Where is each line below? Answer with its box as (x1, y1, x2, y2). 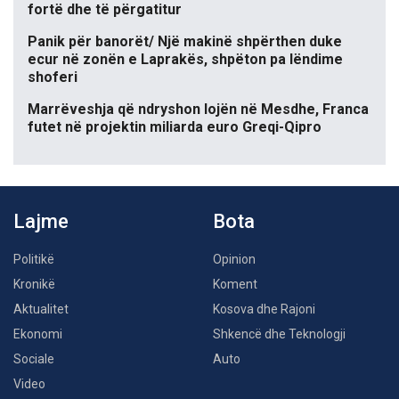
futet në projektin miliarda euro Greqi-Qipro (28, 118, 322, 136)
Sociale (13, 352, 54, 367)
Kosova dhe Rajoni (213, 302, 315, 317)
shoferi (28, 69, 77, 86)
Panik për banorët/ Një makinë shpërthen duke (28, 33, 342, 51)
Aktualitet (13, 302, 69, 317)
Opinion (213, 252, 256, 267)
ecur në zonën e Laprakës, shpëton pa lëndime (28, 51, 343, 69)
